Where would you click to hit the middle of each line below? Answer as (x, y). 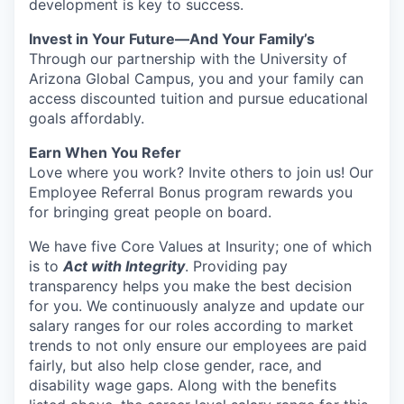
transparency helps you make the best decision (190, 286)
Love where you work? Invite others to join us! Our (201, 172)
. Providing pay (236, 266)
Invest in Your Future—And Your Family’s (172, 39)
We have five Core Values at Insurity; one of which (200, 246)
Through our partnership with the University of (188, 59)
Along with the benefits (257, 385)
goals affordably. (87, 118)
